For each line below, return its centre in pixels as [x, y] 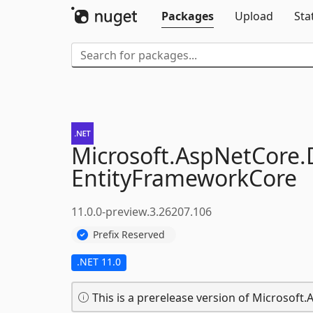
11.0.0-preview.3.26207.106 [141, 212]
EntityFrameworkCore [184, 178]
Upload [254, 16]
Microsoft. [123, 155]
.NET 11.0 [99, 261]
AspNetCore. [241, 155]
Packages [188, 16]
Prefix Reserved [129, 234]
